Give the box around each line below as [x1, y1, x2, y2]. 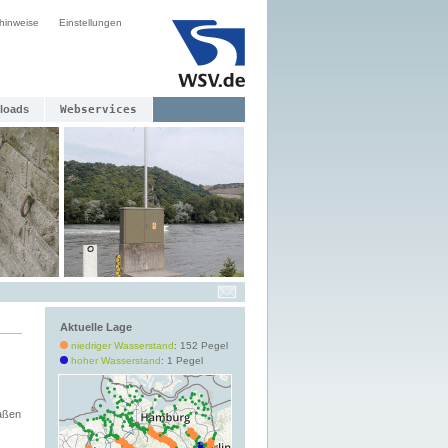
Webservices [60, 103, 137, 116]
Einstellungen [59, 17, 122, 28]
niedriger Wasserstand [71, 340, 174, 351]
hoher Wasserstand [71, 355, 161, 366]
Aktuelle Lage [60, 321, 132, 333]
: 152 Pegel [174, 340, 228, 351]
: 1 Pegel [161, 355, 203, 366]
